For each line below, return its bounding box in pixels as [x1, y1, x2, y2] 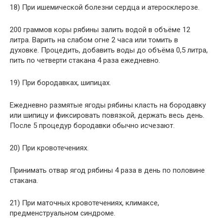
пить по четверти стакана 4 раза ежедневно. [10, 56, 160, 65]
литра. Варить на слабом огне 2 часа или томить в [10, 36, 178, 44]
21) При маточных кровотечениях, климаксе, [10, 199, 159, 207]
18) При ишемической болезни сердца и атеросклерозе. [10, 3, 200, 12]
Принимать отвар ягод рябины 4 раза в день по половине [10, 166, 205, 175]
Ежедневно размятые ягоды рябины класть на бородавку [10, 101, 206, 109]
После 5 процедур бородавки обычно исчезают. [10, 121, 175, 130]
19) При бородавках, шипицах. [10, 78, 111, 87]
